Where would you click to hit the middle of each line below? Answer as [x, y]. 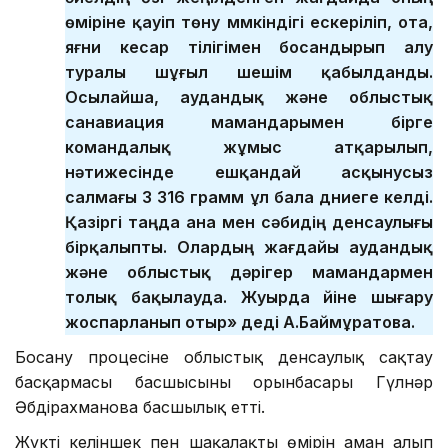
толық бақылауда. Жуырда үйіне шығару [249, 296]
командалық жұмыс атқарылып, [249, 146]
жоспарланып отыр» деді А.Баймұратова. [242, 321]
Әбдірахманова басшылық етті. [140, 406]
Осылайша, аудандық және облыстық [249, 96]
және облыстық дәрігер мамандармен [249, 271]
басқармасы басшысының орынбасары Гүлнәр [224, 381]
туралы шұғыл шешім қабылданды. [249, 71]
